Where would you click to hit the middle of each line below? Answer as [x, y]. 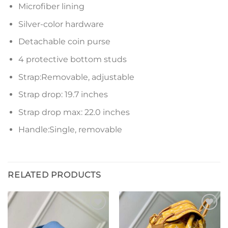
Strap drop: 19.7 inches [63, 95]
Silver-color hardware [61, 24]
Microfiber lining [51, 7]
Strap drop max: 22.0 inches [74, 112]
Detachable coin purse [64, 42]
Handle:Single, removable [70, 130]
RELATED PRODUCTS [54, 175]
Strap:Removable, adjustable [76, 77]
